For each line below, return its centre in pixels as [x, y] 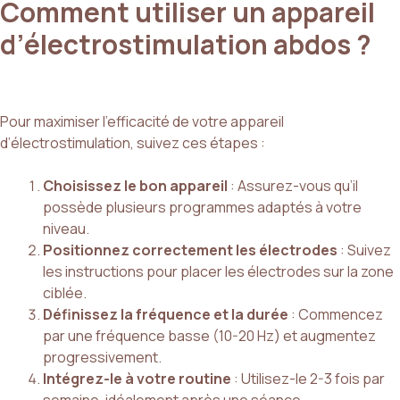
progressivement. [102, 358]
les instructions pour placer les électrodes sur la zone [218, 272]
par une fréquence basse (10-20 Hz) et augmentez [209, 336]
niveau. [66, 229]
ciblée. [65, 293]
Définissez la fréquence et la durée [166, 315]
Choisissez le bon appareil [135, 186]
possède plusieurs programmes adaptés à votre [202, 208]
